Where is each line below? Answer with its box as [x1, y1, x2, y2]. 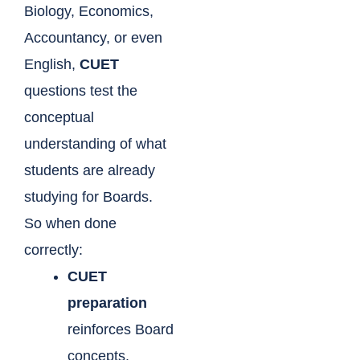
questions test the [24, 83, 137, 100]
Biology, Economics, [24, 3, 153, 20]
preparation [67, 295, 147, 312]
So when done [24, 215, 117, 232]
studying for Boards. [24, 189, 153, 206]
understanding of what [24, 136, 166, 153]
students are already [24, 162, 155, 179]
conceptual [24, 109, 94, 126]
